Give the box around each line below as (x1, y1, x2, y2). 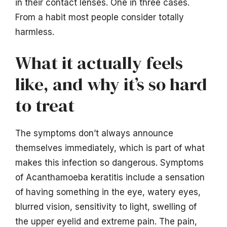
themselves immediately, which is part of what (15, 143, 205, 154)
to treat (15, 93, 74, 118)
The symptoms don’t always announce (15, 128, 173, 139)
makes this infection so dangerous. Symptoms (15, 158, 204, 168)
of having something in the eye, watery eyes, (15, 187, 201, 198)
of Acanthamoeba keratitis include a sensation (15, 172, 205, 183)
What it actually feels (15, 51, 183, 75)
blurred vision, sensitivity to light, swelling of (15, 202, 197, 212)
